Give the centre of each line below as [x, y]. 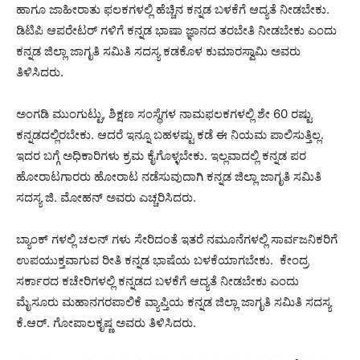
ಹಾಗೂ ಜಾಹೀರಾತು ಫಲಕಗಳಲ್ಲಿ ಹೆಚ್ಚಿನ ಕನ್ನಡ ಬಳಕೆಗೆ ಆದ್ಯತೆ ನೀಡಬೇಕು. [173, 10]
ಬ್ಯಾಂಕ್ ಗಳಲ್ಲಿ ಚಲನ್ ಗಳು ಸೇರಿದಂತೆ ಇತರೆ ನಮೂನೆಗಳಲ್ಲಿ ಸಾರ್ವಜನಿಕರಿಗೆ [177, 239]
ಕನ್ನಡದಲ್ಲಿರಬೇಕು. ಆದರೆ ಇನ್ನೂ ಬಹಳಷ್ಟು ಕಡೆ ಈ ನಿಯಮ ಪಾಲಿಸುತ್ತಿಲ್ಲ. [170, 135]
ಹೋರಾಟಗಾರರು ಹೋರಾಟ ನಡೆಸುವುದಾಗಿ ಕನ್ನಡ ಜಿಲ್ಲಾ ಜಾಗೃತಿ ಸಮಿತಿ [170, 177]
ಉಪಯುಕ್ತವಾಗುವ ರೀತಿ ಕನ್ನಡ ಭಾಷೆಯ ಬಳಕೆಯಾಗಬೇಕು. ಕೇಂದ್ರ [162, 260]
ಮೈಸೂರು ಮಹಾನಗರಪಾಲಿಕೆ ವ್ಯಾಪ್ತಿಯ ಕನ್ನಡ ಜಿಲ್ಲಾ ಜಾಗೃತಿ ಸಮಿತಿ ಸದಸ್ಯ [174, 302]
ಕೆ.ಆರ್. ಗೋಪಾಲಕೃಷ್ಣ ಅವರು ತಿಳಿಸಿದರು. [106, 323]
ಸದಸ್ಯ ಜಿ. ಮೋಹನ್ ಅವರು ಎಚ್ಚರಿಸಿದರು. [106, 198]
